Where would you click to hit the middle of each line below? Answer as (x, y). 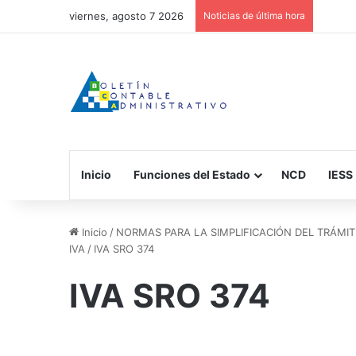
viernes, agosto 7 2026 (126, 16)
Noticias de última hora (254, 15)
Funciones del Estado (192, 174)
